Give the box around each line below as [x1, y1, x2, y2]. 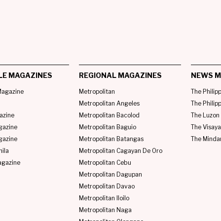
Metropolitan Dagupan [79, 170, 143, 178]
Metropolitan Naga [79, 206, 132, 214]
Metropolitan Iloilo [79, 194, 130, 202]
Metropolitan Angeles [79, 99, 140, 107]
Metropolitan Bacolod [79, 111, 140, 119]
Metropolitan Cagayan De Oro [79, 147, 163, 154]
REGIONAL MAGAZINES [79, 71, 162, 79]
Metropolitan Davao [79, 182, 135, 190]
